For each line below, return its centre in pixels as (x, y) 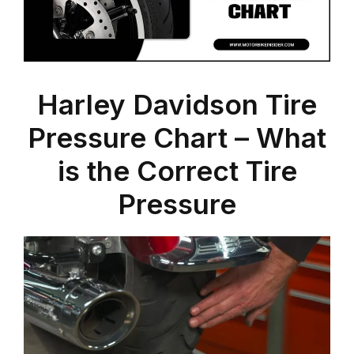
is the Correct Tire (177, 170)
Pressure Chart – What (177, 137)
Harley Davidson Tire (177, 104)
